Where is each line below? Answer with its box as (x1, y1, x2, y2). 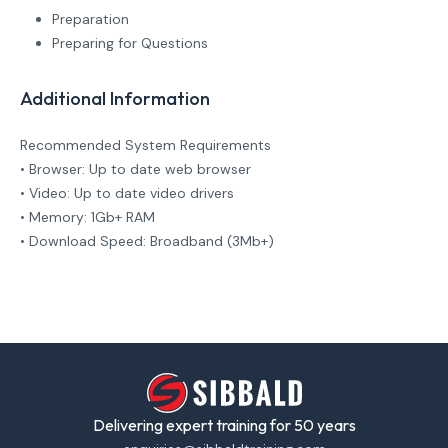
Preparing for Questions (52, 34, 208, 52)
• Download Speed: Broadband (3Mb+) (20, 232, 274, 250)
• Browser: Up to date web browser (20, 160, 251, 178)
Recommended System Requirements (20, 136, 271, 154)
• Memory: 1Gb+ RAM (20, 208, 155, 226)
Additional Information (20, 87, 210, 110)
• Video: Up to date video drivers (20, 184, 234, 202)
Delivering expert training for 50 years (92, 415, 356, 435)
